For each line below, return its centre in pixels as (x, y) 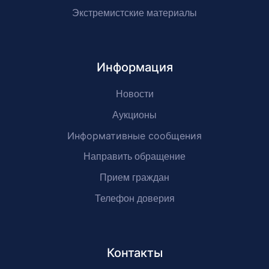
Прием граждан (134, 177)
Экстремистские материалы (134, 13)
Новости (134, 94)
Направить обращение (134, 156)
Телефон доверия (134, 198)
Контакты (134, 253)
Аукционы (134, 115)
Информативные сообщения (134, 136)
